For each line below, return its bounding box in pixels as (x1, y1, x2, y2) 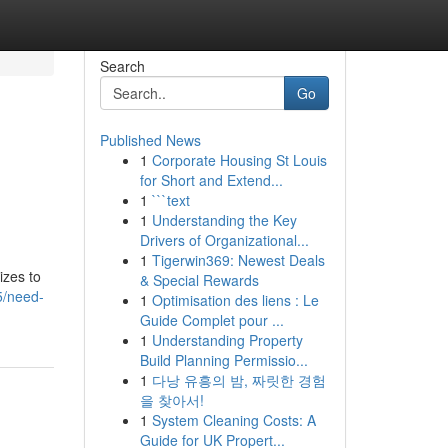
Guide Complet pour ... (139, 310, 284, 330)
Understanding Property (151, 330, 303, 350)
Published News (99, 130, 201, 150)
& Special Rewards (139, 270, 259, 290)
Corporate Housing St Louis (151, 150, 327, 170)
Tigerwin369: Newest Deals (151, 250, 325, 270)
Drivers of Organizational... (139, 230, 309, 250)
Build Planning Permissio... (139, 350, 308, 370)
